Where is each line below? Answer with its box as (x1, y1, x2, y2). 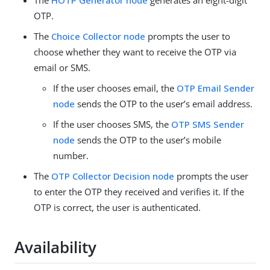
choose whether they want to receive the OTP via (34, 46, 236, 58)
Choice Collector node (51, 30, 145, 42)
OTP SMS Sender (171, 118, 244, 130)
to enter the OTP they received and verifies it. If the (34, 186, 244, 198)
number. (53, 149, 89, 162)
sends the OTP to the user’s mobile (75, 134, 221, 146)
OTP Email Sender (177, 82, 254, 94)
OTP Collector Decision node (51, 170, 174, 182)
